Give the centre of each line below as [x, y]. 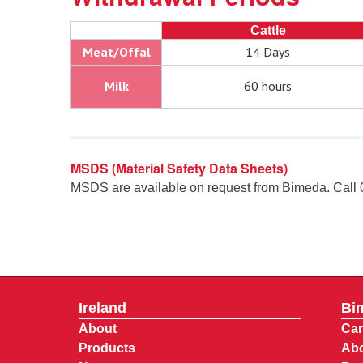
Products [107, 348]
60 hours [268, 86]
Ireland [102, 308]
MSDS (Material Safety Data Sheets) [179, 169]
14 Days [268, 52]
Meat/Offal [116, 52]
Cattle [268, 31]
